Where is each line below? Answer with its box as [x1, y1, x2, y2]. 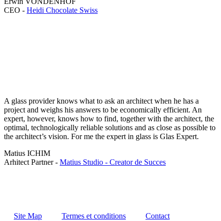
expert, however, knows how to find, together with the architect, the [4, 114, 214, 123]
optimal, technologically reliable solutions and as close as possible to [4, 123, 216, 132]
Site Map [14, 211, 42, 220]
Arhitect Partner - [4, 157, 60, 166]
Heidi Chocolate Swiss [27, 5, 98, 14]
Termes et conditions [62, 211, 126, 220]
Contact [146, 211, 170, 220]
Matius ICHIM [4, 148, 50, 157]
